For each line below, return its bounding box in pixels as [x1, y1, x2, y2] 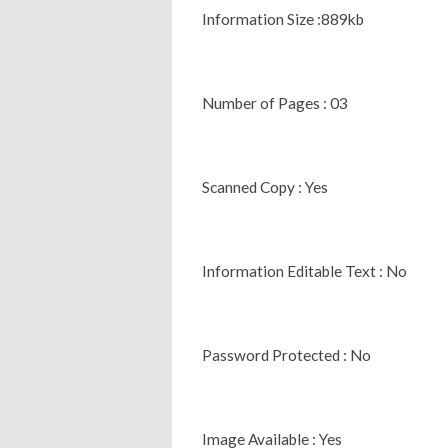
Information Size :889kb [202, 9, 364, 28]
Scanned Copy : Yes [202, 177, 328, 196]
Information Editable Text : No [202, 261, 407, 280]
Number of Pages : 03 [202, 93, 348, 112]
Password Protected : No [202, 345, 371, 364]
